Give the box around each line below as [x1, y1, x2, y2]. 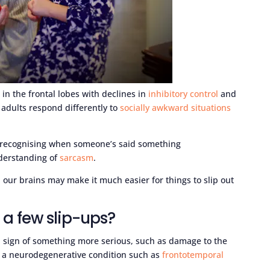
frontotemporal [162, 248, 224, 260]
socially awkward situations [120, 101, 231, 113]
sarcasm [60, 151, 94, 163]
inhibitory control [148, 87, 219, 99]
